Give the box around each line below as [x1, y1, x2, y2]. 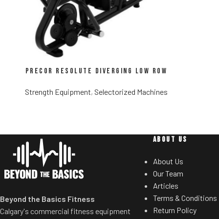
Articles [153, 181, 178, 191]
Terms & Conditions [153, 193, 217, 203]
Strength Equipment [25, 87, 91, 97]
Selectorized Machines [94, 87, 168, 97]
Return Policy [153, 205, 197, 215]
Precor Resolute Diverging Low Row [25, 66, 168, 76]
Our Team [153, 169, 183, 178]
